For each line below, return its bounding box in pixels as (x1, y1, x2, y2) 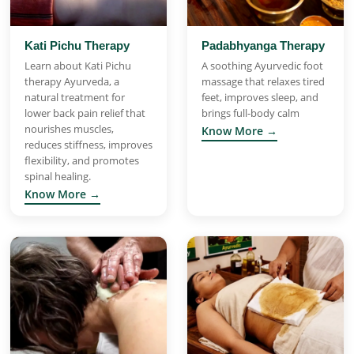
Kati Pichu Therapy (24, 38, 130, 52)
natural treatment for (24, 89, 125, 104)
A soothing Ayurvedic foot (201, 58, 323, 73)
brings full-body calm (201, 105, 299, 120)
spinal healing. (24, 168, 91, 183)
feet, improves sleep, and (201, 89, 318, 104)
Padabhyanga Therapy (201, 38, 325, 52)
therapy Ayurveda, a (24, 73, 119, 88)
